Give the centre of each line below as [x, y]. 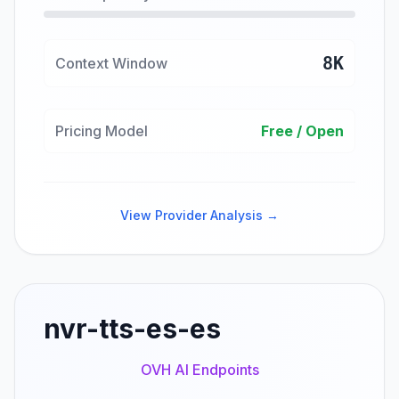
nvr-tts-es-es [132, 329]
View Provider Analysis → [199, 215]
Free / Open [302, 131]
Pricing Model [102, 131]
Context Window [111, 63]
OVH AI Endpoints [199, 370]
